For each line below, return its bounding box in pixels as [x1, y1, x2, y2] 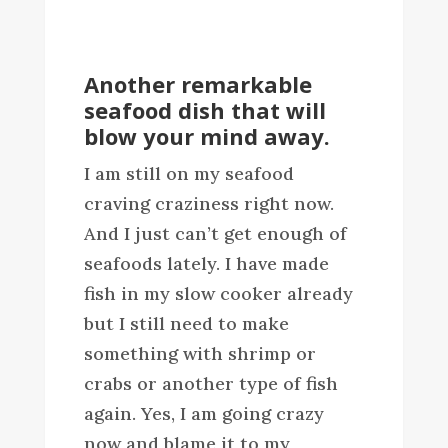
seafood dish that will [83, 94, 326, 125]
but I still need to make [83, 311, 289, 335]
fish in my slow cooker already [83, 281, 353, 305]
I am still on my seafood [83, 161, 294, 185]
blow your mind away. [83, 120, 330, 151]
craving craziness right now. [83, 191, 334, 215]
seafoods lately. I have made [83, 251, 329, 275]
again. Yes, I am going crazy [83, 401, 324, 425]
